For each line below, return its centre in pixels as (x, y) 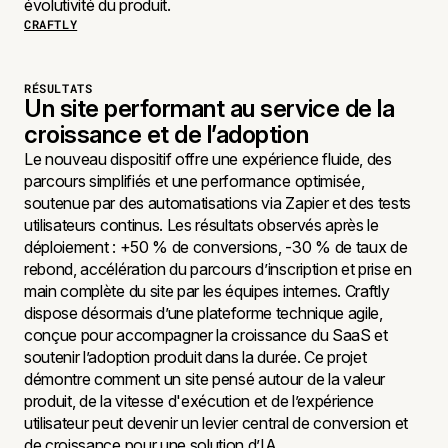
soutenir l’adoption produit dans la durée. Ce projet (195, 357)
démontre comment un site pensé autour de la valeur (204, 379)
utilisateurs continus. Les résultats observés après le (201, 225)
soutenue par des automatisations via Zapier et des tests (218, 203)
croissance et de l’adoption (166, 134)
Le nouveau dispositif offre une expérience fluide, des (208, 159)
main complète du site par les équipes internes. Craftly (207, 291)
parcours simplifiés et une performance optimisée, (194, 181)
